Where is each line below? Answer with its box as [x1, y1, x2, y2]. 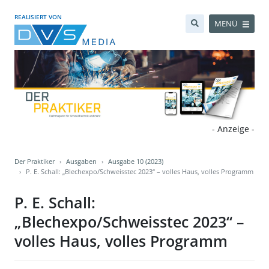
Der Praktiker [14, 157, 55, 166]
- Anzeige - [212, 123, 255, 135]
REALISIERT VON [14, 13, 62, 21]
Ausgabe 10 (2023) [108, 157, 163, 166]
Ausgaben [66, 157, 97, 166]
